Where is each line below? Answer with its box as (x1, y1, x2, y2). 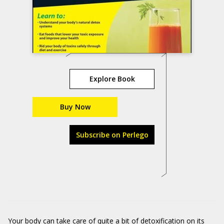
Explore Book (89, 74, 135, 83)
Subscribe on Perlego (75, 130, 148, 139)
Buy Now (59, 102, 90, 111)
